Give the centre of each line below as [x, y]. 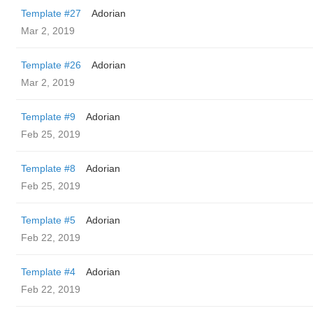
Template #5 [48, 220]
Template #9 [48, 117]
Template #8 [48, 168]
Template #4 [48, 272]
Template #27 [51, 13]
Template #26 [51, 65]
